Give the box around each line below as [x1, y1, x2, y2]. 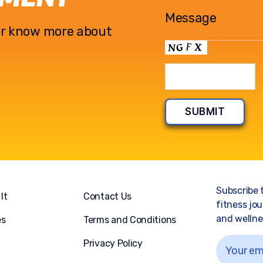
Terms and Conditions [83, 214, 176, 225]
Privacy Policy [83, 238, 143, 249]
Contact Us [83, 191, 131, 202]
